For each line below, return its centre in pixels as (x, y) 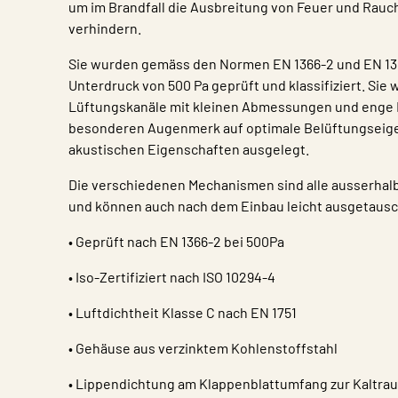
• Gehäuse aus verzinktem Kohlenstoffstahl (203, 348)
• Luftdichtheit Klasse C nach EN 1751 (183, 312)
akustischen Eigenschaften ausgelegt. (189, 149)
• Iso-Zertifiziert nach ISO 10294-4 (172, 277)
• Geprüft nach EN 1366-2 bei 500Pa (176, 241)
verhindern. (105, 28)
